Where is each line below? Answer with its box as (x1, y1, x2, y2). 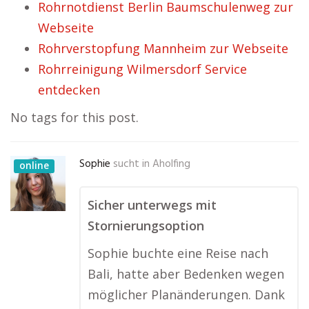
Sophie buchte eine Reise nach (88, 245, 268, 261)
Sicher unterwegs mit (88, 197, 217, 213)
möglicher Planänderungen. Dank (88, 286, 285, 303)
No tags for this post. (10, 109, 139, 126)
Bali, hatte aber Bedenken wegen (88, 266, 284, 282)
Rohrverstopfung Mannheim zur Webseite (38, 40, 288, 57)
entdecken (38, 81, 100, 98)
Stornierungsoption (88, 217, 204, 234)
